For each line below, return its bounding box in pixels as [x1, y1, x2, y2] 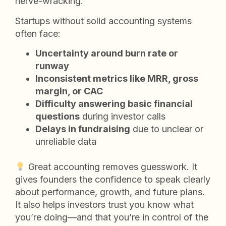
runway [35, 60, 69, 71]
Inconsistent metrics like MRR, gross [35, 73, 198, 84]
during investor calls [80, 110, 165, 122]
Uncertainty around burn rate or [35, 47, 178, 59]
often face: [15, 28, 61, 39]
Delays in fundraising [35, 123, 130, 134]
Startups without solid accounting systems [15, 15, 192, 26]
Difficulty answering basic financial [35, 98, 193, 109]
